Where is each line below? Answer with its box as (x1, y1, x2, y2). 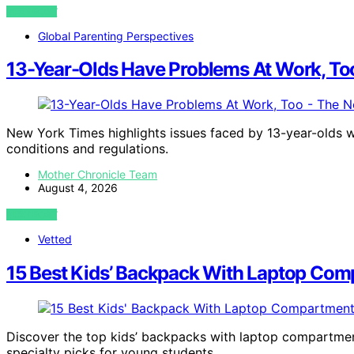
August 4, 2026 (38, 181, 118, 195)
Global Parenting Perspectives (38, 28, 194, 43)
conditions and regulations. (6, 141, 168, 157)
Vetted (38, 232, 72, 247)
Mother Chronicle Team (38, 168, 157, 182)
